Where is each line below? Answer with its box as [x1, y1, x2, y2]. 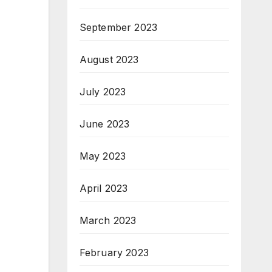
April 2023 [79, 182, 128, 195]
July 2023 [79, 86, 126, 98]
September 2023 [79, 21, 158, 34]
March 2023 [79, 214, 137, 227]
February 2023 [79, 246, 149, 259]
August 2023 [79, 53, 139, 66]
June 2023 [79, 118, 130, 131]
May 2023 [79, 150, 126, 163]
